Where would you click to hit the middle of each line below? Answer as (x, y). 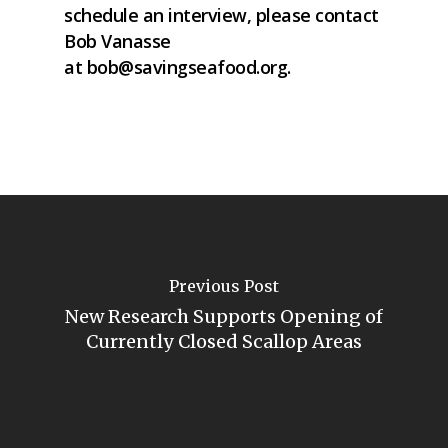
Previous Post (224, 286)
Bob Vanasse (117, 41)
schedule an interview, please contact (221, 15)
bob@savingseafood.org (186, 67)
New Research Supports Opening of (224, 316)
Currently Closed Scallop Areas (224, 341)
